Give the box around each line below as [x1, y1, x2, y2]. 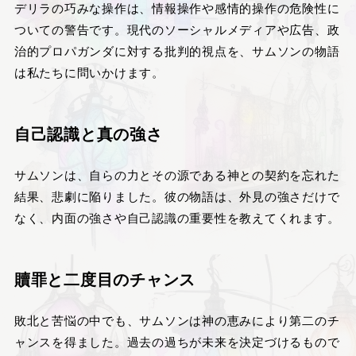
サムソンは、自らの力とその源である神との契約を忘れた [14, 165, 340, 183]
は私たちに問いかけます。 [14, 63, 164, 80]
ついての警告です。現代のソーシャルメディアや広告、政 [14, 20, 340, 37]
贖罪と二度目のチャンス [14, 266, 196, 290]
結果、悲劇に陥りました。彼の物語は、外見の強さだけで [14, 187, 340, 204]
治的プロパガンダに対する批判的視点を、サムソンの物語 [14, 41, 340, 59]
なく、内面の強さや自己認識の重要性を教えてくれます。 [14, 208, 340, 226]
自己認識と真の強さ [14, 121, 163, 145]
